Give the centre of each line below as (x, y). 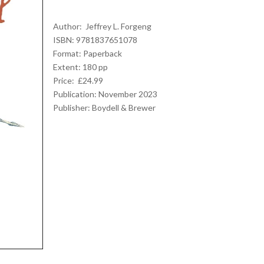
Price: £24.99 (78, 80)
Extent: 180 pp (80, 67)
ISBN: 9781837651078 (95, 40)
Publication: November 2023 (105, 94)
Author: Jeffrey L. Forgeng (102, 26)
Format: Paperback (87, 53)
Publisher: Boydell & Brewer (104, 108)
